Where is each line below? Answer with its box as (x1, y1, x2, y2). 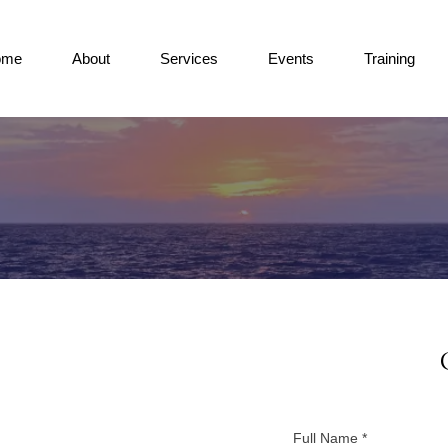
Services (160, 49, 219, 67)
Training (364, 49, 416, 67)
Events (268, 49, 315, 67)
